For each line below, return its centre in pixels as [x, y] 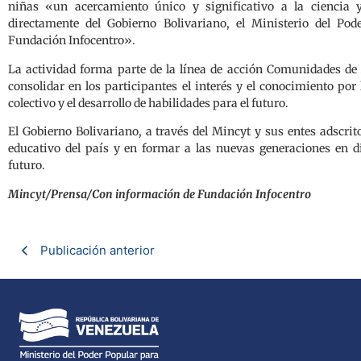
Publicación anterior [98, 250]
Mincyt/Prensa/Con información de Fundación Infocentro [160, 194]
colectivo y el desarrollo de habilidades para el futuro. [148, 103]
